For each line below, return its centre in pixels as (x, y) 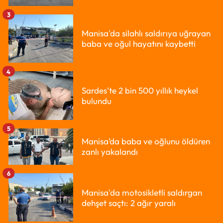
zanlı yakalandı (110, 152)
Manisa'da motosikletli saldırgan (142, 192)
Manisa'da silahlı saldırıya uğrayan (146, 33)
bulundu (97, 101)
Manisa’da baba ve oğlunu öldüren (146, 141)
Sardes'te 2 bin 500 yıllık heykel (140, 90)
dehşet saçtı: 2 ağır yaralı (129, 203)
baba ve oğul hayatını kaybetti (139, 44)
